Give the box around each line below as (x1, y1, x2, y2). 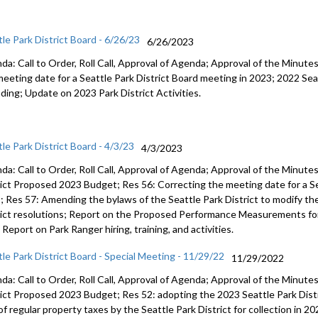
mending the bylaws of (48, 193, 149, 205)
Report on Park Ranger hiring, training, (2, 223, 171, 235)
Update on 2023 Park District (25, 87, 157, 99)
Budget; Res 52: (84, 288, 158, 300)
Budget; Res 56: (84, 178, 158, 190)
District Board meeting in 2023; (136, 72, 278, 84)
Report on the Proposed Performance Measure (69, 208, 278, 220)
